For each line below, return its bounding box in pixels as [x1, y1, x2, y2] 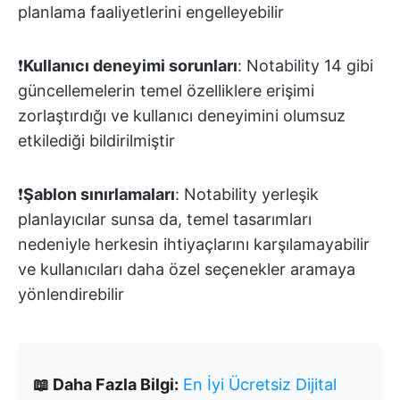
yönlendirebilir [18, 284, 124, 304]
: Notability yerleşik [175, 184, 319, 204]
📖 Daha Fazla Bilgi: [33, 374, 179, 394]
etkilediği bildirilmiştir [18, 130, 175, 150]
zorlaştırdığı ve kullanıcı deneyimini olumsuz [18, 105, 346, 125]
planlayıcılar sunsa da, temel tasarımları [18, 209, 312, 229]
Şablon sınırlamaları [23, 184, 175, 204]
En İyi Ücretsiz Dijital [183, 374, 337, 394]
